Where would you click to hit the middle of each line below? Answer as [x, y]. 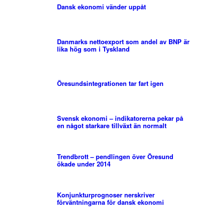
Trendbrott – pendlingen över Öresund [115, 157]
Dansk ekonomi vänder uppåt [101, 7]
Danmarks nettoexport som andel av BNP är [123, 42]
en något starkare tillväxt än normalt [111, 126]
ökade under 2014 [83, 164]
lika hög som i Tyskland [93, 49]
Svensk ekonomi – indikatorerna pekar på [120, 118]
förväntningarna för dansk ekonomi [110, 202]
